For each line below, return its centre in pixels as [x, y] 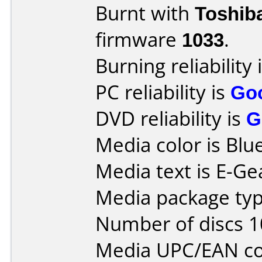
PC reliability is [163, 92]
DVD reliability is [171, 118]
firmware [139, 39]
